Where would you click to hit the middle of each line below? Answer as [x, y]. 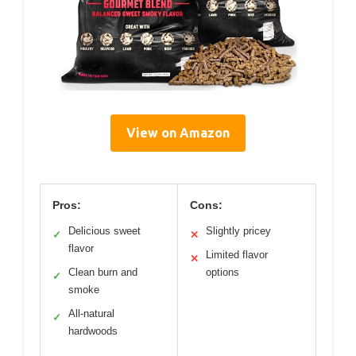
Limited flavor [237, 255]
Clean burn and [103, 273]
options [222, 273]
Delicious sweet [104, 231]
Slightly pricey [238, 231]
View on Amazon [178, 133]
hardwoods [93, 331]
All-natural [91, 314]
